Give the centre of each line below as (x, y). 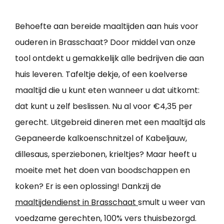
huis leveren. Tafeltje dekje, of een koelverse (101, 74)
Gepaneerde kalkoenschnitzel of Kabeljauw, (101, 138)
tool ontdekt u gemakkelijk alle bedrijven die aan (109, 58)
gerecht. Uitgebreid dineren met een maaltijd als (110, 122)
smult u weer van (171, 202)
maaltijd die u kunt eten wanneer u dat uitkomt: (107, 90)
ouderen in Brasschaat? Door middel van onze (105, 42)
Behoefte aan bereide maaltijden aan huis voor (107, 26)
